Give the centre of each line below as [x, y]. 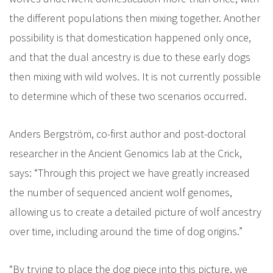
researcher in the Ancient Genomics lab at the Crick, [126, 153]
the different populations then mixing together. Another [135, 18]
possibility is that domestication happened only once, [130, 37]
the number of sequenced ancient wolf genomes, [121, 192]
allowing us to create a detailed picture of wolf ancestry [135, 212]
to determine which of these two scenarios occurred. [129, 96]
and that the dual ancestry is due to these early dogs [130, 57]
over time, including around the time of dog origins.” [126, 231]
